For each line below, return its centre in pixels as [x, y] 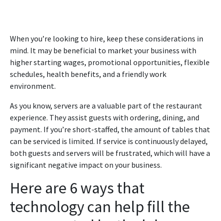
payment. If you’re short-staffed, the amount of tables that [110, 129]
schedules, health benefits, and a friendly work [88, 74]
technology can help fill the [100, 206]
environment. [33, 86]
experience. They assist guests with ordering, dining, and [105, 117]
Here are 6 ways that [77, 188]
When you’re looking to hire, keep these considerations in [107, 38]
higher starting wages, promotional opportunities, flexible [110, 62]
